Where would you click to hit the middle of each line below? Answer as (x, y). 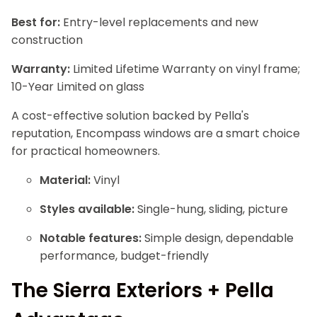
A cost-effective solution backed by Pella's (130, 116)
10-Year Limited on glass (78, 87)
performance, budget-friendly (124, 256)
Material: (65, 180)
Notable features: (91, 238)
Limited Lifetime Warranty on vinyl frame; (185, 69)
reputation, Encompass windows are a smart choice (156, 133)
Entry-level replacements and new (159, 22)
